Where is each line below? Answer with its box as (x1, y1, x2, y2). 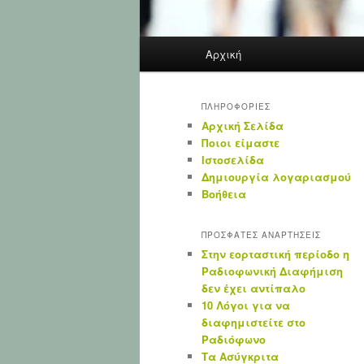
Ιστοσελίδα (201, 152, 264, 168)
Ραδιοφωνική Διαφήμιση (201, 262, 343, 279)
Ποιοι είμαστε (201, 135, 279, 151)
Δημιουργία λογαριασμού (201, 169, 351, 185)
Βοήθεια (201, 186, 246, 202)
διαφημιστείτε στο (201, 314, 305, 330)
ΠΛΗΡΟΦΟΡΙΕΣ (201, 101, 271, 113)
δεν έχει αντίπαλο (201, 279, 305, 296)
